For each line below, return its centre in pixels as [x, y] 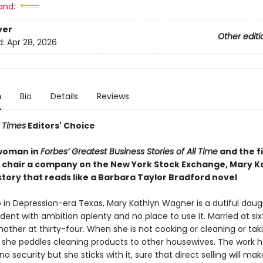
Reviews [113, 96]
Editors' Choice [60, 126]
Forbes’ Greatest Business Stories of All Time [129, 151]
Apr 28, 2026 [32, 43]
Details [64, 96]
